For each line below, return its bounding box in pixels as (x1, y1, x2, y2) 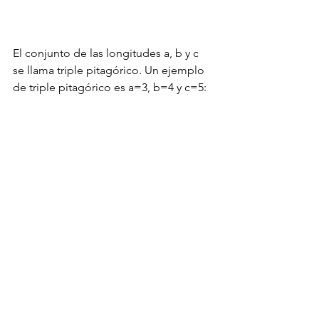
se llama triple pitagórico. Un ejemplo (13, 63, 207, 77)
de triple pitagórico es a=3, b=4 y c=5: (13, 80, 206, 94)
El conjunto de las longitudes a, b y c (13, 46, 202, 60)
